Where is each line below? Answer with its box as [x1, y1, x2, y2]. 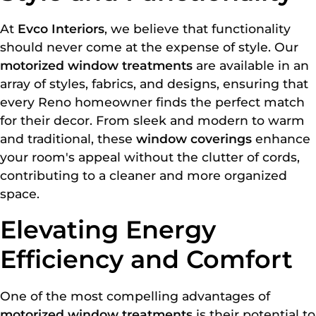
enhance [252, 130, 310, 146]
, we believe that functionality [104, 20, 291, 36]
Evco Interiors [18, 20, 104, 36]
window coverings [136, 130, 252, 146]
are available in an [193, 57, 309, 73]
